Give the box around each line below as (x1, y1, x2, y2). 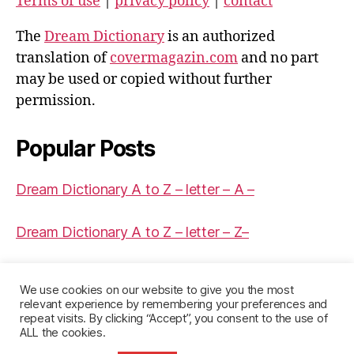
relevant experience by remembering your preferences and (20, 297, 328, 311)
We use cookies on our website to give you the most (20, 283, 294, 297)
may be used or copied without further (16, 70, 272, 88)
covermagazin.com (110, 49, 238, 67)
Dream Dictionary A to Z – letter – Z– (16, 224, 250, 240)
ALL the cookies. (20, 326, 106, 340)
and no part (238, 49, 318, 67)
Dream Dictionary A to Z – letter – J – (16, 266, 252, 283)
